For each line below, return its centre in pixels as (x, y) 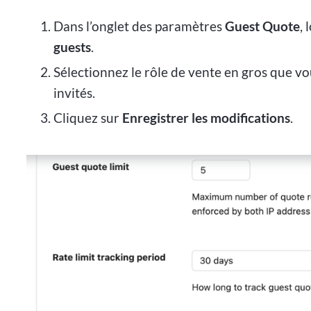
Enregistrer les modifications (206, 117)
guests (72, 47)
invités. (74, 93)
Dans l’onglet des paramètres (139, 26)
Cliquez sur (87, 117)
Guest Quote (262, 26)
